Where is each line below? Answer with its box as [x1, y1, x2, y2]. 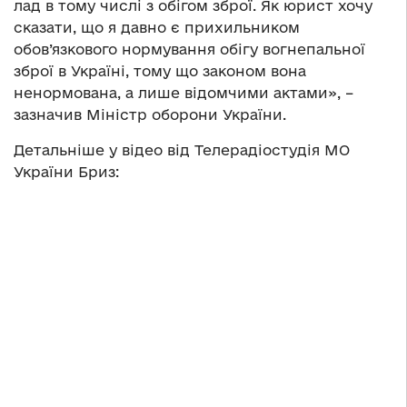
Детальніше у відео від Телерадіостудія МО [14, 142, 350, 159]
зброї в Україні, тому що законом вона [14, 63, 306, 80]
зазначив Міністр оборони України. [14, 106, 286, 124]
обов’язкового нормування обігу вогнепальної [14, 41, 365, 58]
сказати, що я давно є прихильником [14, 19, 300, 36]
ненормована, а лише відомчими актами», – [14, 84, 353, 102]
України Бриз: [14, 164, 119, 181]
